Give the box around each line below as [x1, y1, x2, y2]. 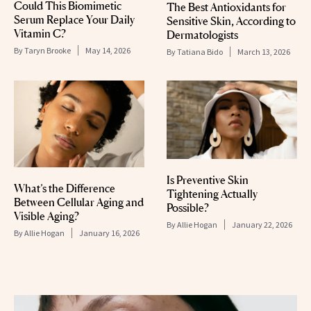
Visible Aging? [14, 209, 79, 224]
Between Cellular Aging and [14, 195, 144, 210]
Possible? [167, 200, 209, 215]
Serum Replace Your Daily [14, 12, 135, 26]
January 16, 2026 [79, 228, 140, 239]
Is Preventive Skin [167, 172, 249, 187]
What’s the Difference [14, 181, 115, 196]
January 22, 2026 [232, 219, 292, 230]
